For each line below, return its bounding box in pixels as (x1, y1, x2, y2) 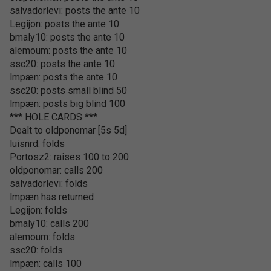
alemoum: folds (10, 231, 75, 243)
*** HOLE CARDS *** (10, 111, 97, 123)
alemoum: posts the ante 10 (10, 45, 127, 56)
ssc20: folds (10, 244, 63, 256)
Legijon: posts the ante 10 (10, 18, 119, 30)
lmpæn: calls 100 (10, 258, 82, 269)
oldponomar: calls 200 (10, 165, 103, 176)
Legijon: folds (10, 204, 67, 216)
